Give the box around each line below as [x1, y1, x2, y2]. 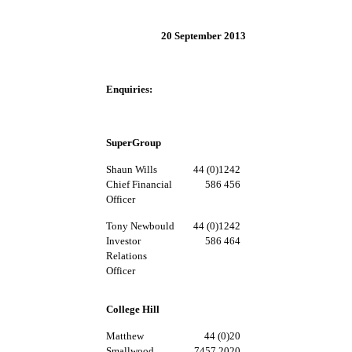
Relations [106, 250, 147, 262]
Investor [106, 235, 141, 247]
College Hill [106, 303, 159, 315]
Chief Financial [106, 178, 172, 190]
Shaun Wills [106, 163, 157, 175]
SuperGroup [106, 137, 161, 148]
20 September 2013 [161, 30, 246, 42]
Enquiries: [106, 83, 152, 95]
